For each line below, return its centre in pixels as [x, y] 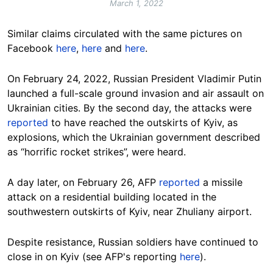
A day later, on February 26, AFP [83, 182]
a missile [221, 182]
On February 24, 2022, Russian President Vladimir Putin [134, 78]
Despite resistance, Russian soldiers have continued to [133, 242]
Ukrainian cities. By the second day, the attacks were [129, 108]
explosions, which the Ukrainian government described [134, 137]
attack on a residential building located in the [112, 197]
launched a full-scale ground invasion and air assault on [136, 93]
